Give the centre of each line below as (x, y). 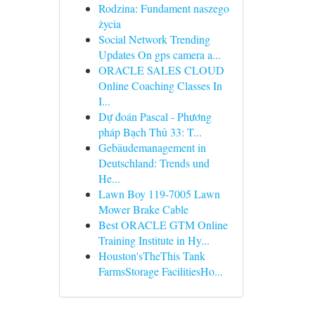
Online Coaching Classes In (160, 85)
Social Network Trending (154, 39)
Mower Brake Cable (143, 209)
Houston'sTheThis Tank (152, 256)
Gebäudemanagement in (152, 147)
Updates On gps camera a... (159, 54)
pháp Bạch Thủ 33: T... (150, 132)
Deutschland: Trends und (154, 163)
